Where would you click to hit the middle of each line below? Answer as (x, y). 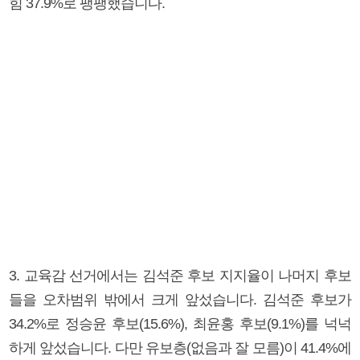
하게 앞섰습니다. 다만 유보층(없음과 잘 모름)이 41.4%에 (180, 348)
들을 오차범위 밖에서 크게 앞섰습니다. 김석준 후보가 (180, 299)
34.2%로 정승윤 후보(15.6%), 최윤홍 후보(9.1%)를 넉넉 (180, 323)
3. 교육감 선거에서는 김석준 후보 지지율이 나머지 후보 (180, 275)
